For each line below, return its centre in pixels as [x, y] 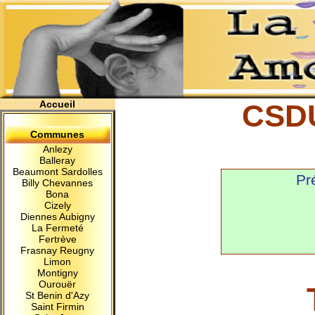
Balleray [58, 160]
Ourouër [58, 284]
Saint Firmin [58, 307]
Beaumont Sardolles [58, 172]
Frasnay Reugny [58, 250]
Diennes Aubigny [58, 217]
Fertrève [58, 239]
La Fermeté [58, 228]
